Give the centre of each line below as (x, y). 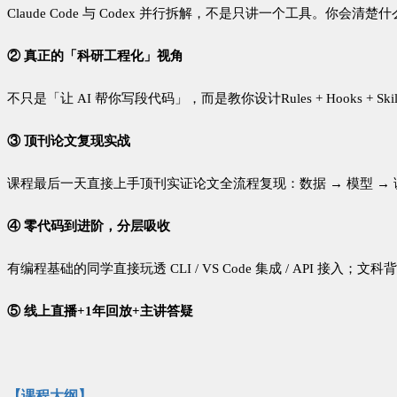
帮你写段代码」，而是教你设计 (188, 99)
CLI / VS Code (211, 269)
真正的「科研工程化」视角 (104, 56)
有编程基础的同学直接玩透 (87, 269)
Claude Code (45, 14)
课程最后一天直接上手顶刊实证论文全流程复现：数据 (167, 184)
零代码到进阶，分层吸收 (97, 226)
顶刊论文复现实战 (77, 141)
